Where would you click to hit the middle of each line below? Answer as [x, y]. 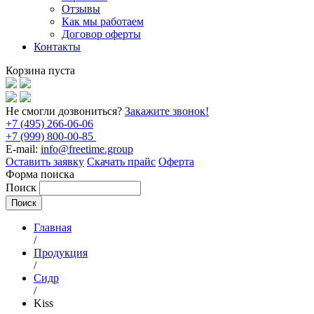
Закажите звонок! [167, 111]
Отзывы [81, 9]
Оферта [176, 162]
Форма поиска [40, 174]
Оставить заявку [45, 162]
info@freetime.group [87, 149]
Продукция [61, 253]
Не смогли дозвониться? [65, 111]
